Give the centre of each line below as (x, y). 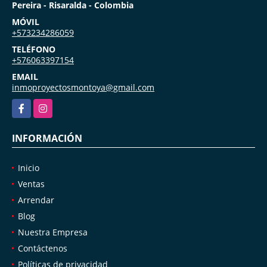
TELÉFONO (34, 49)
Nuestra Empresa (53, 232)
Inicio (29, 167)
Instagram (54, 105)
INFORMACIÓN (47, 138)
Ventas (31, 184)
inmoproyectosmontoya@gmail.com (83, 87)
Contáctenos (43, 248)
